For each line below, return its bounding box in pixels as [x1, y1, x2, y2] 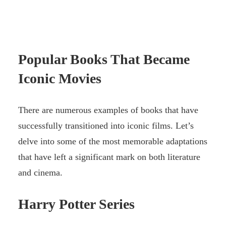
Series [95, 196, 135, 212]
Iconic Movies [18, 71, 101, 87]
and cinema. [18, 167, 63, 178]
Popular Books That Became [18, 51, 190, 68]
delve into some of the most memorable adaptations [18, 136, 207, 147]
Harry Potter [18, 196, 95, 212]
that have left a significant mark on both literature [18, 152, 200, 162]
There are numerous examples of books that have [18, 105, 198, 116]
